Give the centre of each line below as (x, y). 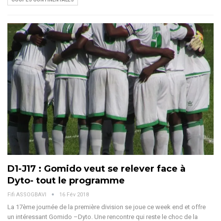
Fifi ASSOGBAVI (28, 195)
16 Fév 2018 (74, 195)
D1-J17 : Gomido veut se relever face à (96, 169)
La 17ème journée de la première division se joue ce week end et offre (107, 207)
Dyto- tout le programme (66, 181)
